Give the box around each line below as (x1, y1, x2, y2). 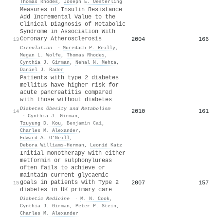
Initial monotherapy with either (20, 149, 126, 157)
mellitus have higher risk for (20, 81, 119, 89)
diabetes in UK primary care (20, 186, 112, 193)
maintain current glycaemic (20, 171, 109, 179)
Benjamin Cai (67, 120, 102, 126)
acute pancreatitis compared (20, 89, 112, 96)
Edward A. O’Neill (20, 134, 70, 141)
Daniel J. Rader (20, 66, 64, 73)
